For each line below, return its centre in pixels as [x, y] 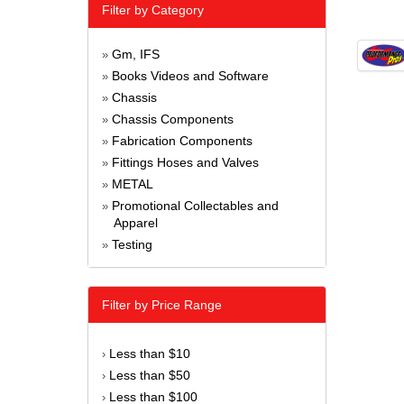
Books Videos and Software [190, 76]
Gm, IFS [136, 55]
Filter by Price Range [162, 305]
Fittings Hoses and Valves [185, 163]
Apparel [135, 223]
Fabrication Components [182, 141]
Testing [132, 245]
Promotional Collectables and [195, 206]
